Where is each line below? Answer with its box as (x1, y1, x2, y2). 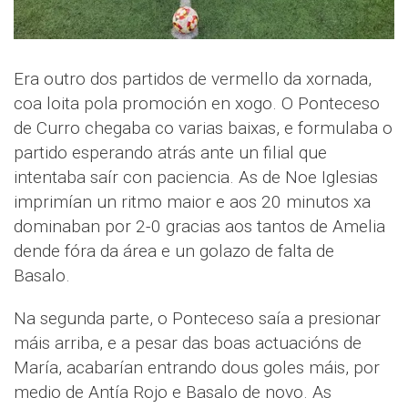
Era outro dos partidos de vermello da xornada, (14, 67, 372, 89)
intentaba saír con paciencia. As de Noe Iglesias (14, 166, 378, 188)
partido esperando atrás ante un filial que (14, 141, 327, 163)
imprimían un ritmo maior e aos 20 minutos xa (14, 190, 371, 212)
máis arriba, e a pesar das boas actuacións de (14, 331, 362, 353)
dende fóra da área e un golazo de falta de (14, 240, 334, 261)
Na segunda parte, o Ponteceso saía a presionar (14, 307, 381, 329)
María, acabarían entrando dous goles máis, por (14, 356, 380, 378)
